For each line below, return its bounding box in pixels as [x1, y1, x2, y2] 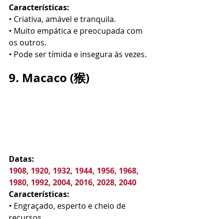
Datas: [9, 153, 34, 164]
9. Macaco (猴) [9, 69, 89, 86]
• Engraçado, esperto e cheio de [9, 200, 128, 211]
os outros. [9, 37, 46, 48]
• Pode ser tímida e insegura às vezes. [9, 49, 147, 60]
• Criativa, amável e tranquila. [9, 14, 116, 24]
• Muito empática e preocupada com [9, 25, 145, 36]
